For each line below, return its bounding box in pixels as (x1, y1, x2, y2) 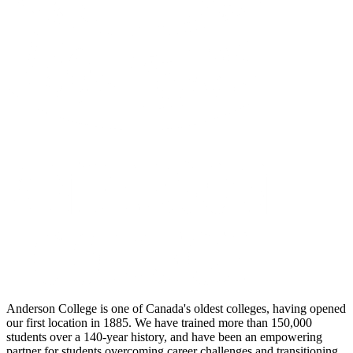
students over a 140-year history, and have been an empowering (6, 329, 322, 344)
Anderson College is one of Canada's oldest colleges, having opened (6, 301, 346, 315)
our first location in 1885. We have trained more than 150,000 (6, 315, 312, 329)
